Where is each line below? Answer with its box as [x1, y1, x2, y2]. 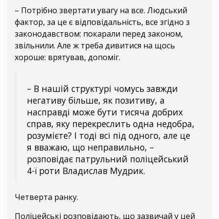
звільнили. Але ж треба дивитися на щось [15, 40, 175, 51]
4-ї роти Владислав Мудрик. [27, 165, 145, 177]
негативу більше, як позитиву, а [27, 94, 165, 107]
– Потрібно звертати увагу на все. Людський [15, 5, 187, 16]
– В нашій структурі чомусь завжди [27, 83, 178, 95]
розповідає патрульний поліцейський [27, 153, 189, 165]
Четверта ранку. [15, 192, 78, 203]
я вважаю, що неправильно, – [27, 141, 154, 153]
